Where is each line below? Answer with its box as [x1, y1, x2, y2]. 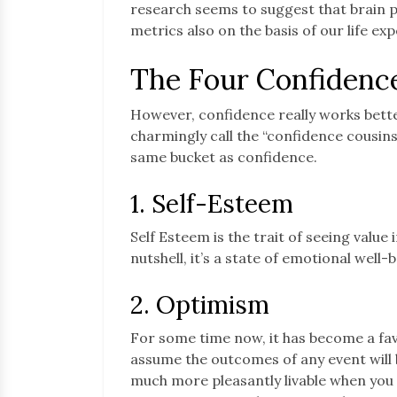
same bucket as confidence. [130, 147, 317, 166]
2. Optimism [130, 288, 269, 321]
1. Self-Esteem [130, 187, 293, 220]
